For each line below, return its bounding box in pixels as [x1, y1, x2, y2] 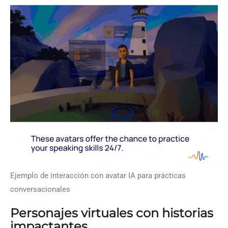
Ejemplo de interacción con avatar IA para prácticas [10, 171, 186, 180]
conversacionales [10, 185, 70, 194]
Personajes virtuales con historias [10, 206, 213, 220]
